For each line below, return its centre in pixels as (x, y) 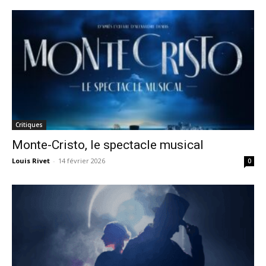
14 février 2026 (82, 160)
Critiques (29, 124)
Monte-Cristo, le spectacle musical (108, 145)
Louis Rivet (31, 160)
